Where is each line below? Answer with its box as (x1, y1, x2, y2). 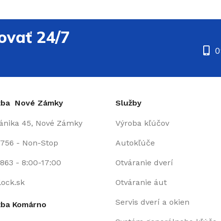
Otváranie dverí (115, 158, 173, 167)
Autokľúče (115, 138, 155, 147)
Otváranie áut (115, 178, 167, 187)
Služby (115, 98, 142, 108)
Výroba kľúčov (115, 118, 169, 128)
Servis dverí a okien (115, 197, 189, 207)
